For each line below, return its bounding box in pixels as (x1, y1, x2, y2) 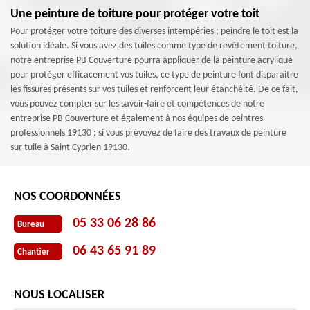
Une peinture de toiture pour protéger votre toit (10, 8, 259, 21)
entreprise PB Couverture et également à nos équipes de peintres (10, 113, 263, 124)
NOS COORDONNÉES (14, 190, 121, 203)
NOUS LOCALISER (14, 289, 104, 302)
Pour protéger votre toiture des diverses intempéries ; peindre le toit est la (10, 26, 298, 37)
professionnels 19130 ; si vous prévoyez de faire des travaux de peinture (10, 128, 286, 138)
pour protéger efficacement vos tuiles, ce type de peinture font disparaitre (10, 70, 298, 80)
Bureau (17, 219, 44, 229)
